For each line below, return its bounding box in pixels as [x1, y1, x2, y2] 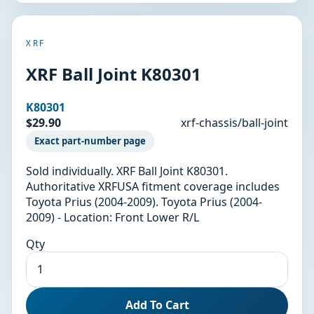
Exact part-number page [34, 135, 146, 148]
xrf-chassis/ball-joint [181, 114, 288, 130]
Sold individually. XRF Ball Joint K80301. [26, 163, 228, 179]
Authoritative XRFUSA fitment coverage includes [26, 178, 280, 194]
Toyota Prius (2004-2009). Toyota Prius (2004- [26, 193, 262, 210]
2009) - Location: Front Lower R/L [26, 209, 199, 225]
